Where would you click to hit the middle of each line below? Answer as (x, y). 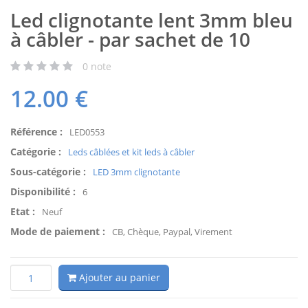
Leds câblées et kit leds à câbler (131, 152)
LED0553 (87, 132)
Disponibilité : (43, 192)
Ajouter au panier (118, 278)
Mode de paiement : (58, 232)
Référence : (36, 132)
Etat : (23, 212)
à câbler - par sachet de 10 (130, 39)
